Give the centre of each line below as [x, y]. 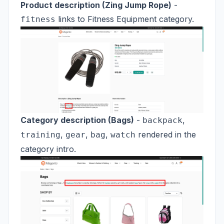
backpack [162, 120]
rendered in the [166, 134]
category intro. [48, 149]
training [40, 134]
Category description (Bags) [77, 120]
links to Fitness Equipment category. [125, 19]
